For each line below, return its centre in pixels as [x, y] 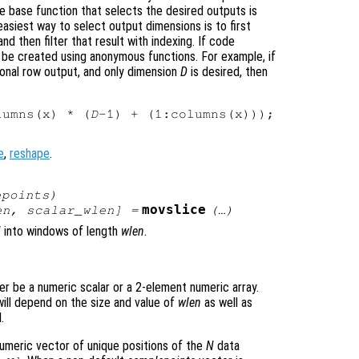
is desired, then [228, 72]
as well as [227, 303]
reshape [30, 154]
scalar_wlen [70, 210]
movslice [174, 210]
